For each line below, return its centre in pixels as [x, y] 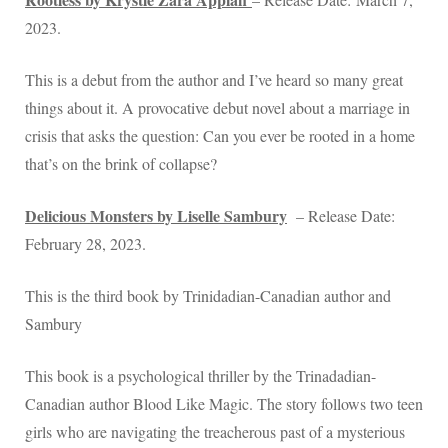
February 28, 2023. [88, 244]
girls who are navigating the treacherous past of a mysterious [215, 432]
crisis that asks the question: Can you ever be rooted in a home [220, 136]
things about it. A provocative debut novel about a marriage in [217, 108]
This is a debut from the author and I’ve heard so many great [214, 80]
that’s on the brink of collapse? [121, 164]
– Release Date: [343, 216]
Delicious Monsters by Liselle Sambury [156, 216]
